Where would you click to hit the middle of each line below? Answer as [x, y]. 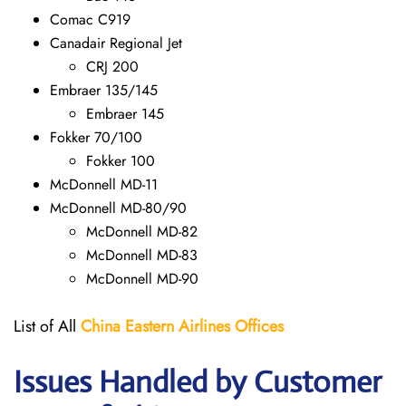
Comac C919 [90, 19]
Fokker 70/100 [96, 137]
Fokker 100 [121, 161]
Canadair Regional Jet [116, 43]
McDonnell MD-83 [142, 255]
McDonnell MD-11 [104, 184]
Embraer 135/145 [104, 90]
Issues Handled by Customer [198, 382]
